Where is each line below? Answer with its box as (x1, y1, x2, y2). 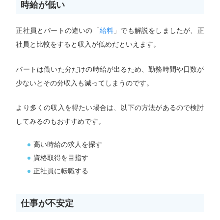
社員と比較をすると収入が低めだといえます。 (16, 40, 161, 49)
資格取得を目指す (33, 153, 89, 162)
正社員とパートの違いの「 (16, 27, 100, 35)
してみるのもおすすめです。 (16, 117, 106, 126)
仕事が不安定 (21, 197, 74, 208)
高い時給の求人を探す (33, 140, 103, 148)
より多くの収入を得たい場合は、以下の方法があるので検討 (16, 104, 204, 112)
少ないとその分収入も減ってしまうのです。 (16, 79, 154, 87)
